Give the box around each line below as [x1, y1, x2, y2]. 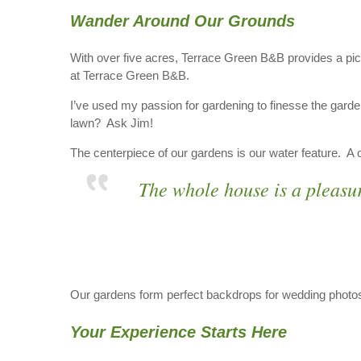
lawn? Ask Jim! [70, 116, 153, 130]
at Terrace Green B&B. [70, 68, 189, 82]
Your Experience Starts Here [70, 323, 287, 341]
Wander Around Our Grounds [70, 12, 295, 30]
